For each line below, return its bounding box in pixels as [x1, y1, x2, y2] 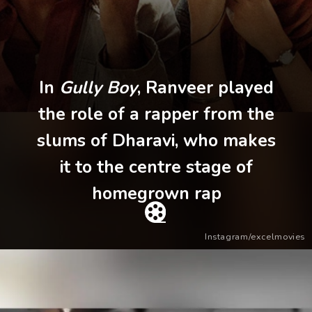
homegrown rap [91, 181, 221, 205]
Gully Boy [59, 75, 138, 100]
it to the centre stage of [60, 155, 253, 179]
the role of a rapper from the [38, 102, 275, 126]
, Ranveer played [137, 75, 274, 100]
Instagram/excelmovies [204, 230, 306, 242]
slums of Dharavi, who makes [37, 128, 276, 153]
